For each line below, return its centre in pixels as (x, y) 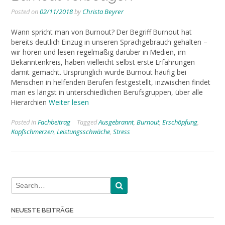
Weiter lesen (69, 102)
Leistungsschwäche (83, 132)
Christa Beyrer (103, 12)
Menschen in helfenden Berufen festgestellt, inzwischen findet (111, 82)
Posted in (24, 122)
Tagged (88, 122)
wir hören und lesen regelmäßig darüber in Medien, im (98, 52)
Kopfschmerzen (32, 132)
